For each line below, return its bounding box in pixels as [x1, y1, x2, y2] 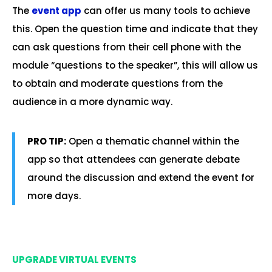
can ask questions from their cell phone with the [12, 41, 241, 53]
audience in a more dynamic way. [12, 95, 172, 108]
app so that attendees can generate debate [27, 153, 240, 166]
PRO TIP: [27, 135, 66, 148]
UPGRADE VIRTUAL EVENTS [12, 253, 137, 266]
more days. [27, 189, 81, 202]
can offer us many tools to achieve [81, 4, 250, 17]
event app [32, 4, 81, 17]
